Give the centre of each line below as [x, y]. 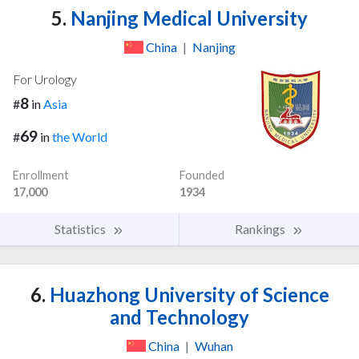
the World [80, 136]
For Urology [45, 79]
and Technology [179, 317]
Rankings [261, 228]
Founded [202, 175]
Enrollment [41, 175]
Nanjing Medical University [187, 18]
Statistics [81, 228]
